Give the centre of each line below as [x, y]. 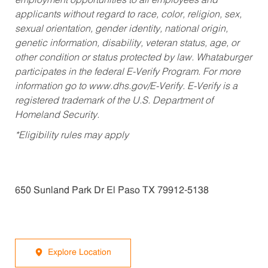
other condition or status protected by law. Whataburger [133, 58]
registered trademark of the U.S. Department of [114, 101]
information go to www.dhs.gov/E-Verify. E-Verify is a [126, 87]
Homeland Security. [57, 116]
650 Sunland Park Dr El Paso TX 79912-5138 [112, 191]
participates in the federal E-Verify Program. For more [127, 73]
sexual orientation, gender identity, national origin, [121, 30]
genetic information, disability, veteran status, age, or [127, 44]
